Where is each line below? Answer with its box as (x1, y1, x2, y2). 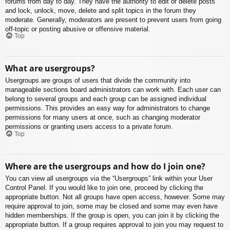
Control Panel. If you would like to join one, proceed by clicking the (5, 183, 203, 191)
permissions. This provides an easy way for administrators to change (5, 104, 210, 112)
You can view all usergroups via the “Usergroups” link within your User (5, 174, 213, 182)
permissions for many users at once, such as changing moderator (5, 113, 200, 122)
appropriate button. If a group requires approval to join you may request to (5, 220, 223, 228)
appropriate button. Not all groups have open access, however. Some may (5, 193, 225, 201)
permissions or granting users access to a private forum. (5, 123, 173, 131)
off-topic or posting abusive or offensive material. (5, 25, 150, 33)
